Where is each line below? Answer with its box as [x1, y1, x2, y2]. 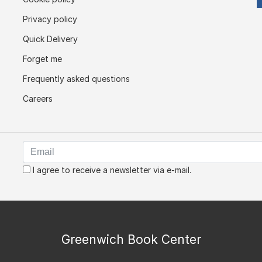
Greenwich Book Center [61, 232, 201, 247]
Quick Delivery [23, 34, 78, 44]
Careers [23, 94, 53, 104]
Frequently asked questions [23, 74, 130, 84]
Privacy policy [23, 14, 77, 24]
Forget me [23, 54, 62, 64]
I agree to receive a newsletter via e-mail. [30, 165, 191, 175]
